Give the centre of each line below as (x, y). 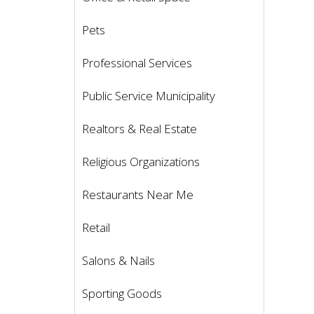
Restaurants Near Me (138, 195)
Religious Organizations (141, 162)
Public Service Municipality (149, 96)
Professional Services (137, 63)
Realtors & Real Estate (139, 129)
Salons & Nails (118, 261)
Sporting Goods (122, 294)
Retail (96, 228)
